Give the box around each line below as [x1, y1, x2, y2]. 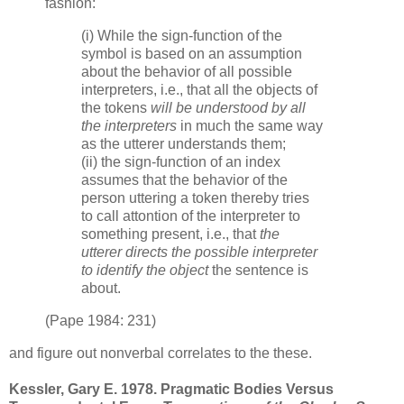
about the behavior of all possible [81, 63, 292, 79]
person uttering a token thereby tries [81, 189, 309, 206]
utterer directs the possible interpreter [81, 243, 317, 260]
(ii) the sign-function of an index [81, 153, 280, 170]
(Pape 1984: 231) [45, 312, 156, 328]
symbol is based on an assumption [81, 45, 302, 61]
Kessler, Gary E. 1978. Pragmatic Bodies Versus [9, 381, 334, 397]
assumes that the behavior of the [81, 171, 288, 188]
